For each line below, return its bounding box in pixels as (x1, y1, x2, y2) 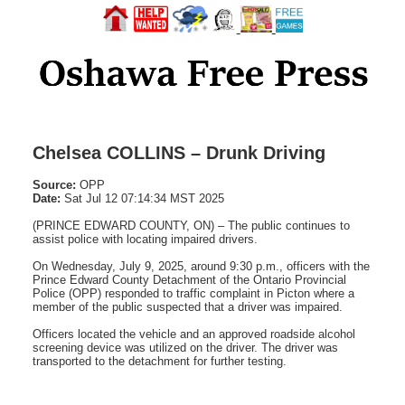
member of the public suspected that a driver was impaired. (33, 299, 343, 314)
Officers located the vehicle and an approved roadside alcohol (33, 326, 355, 341)
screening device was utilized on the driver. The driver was (33, 340, 338, 354)
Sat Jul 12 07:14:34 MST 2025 (61, 191, 224, 205)
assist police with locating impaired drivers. (33, 231, 258, 246)
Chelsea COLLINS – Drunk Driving (33, 142, 325, 163)
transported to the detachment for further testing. (33, 353, 287, 368)
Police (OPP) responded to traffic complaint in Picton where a (33, 286, 354, 300)
